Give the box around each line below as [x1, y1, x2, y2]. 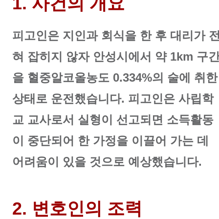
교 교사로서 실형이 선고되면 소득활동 [12, 113, 214, 127]
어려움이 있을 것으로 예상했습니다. [12, 155, 205, 169]
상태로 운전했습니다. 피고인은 [12, 92, 178, 106]
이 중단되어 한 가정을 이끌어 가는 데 [12, 134, 209, 148]
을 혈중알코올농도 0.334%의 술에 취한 [12, 71, 218, 85]
